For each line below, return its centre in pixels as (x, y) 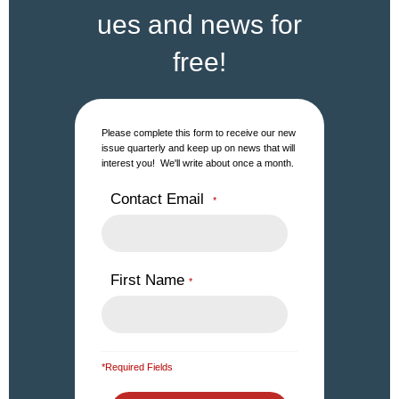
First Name (150, 281)
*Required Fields (137, 367)
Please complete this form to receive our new (199, 133)
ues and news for (199, 25)
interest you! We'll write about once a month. (198, 163)
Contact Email (162, 199)
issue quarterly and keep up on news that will (198, 148)
